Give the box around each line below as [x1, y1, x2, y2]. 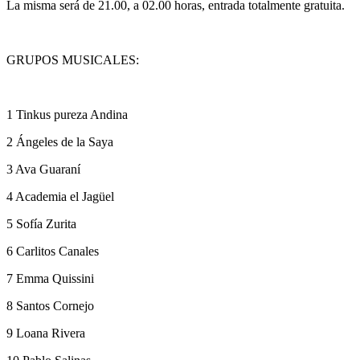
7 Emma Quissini [6, 271, 94, 285]
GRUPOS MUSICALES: [6, 52, 139, 67]
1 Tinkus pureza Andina [6, 107, 128, 121]
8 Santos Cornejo [6, 298, 94, 313]
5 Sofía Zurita [6, 216, 76, 231]
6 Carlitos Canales [6, 243, 99, 258]
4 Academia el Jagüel [6, 189, 114, 203]
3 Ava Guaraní [6, 162, 80, 176]
